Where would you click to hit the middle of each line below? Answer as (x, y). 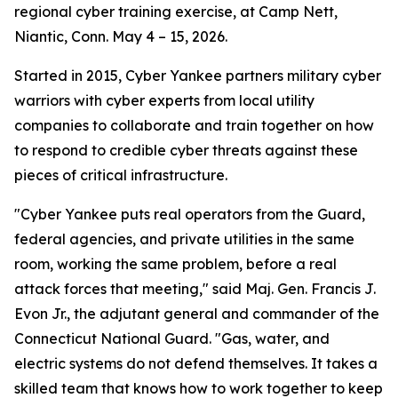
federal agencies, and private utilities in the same (184, 239)
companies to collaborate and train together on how (194, 125)
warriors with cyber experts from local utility (164, 100)
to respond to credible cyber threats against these (186, 150)
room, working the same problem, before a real (175, 264)
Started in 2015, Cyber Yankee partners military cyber (198, 76)
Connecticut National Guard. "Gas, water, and (172, 338)
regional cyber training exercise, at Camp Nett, (176, 12)
